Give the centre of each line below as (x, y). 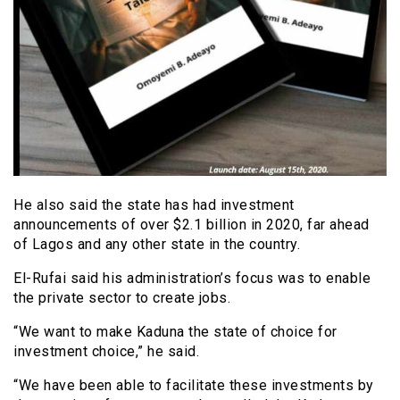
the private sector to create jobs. (122, 298)
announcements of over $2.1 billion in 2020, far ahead (192, 225)
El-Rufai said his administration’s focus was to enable (192, 279)
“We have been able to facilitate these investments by (194, 386)
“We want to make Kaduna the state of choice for (175, 332)
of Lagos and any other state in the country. (157, 245)
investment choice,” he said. (106, 352)
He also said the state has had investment (154, 205)
